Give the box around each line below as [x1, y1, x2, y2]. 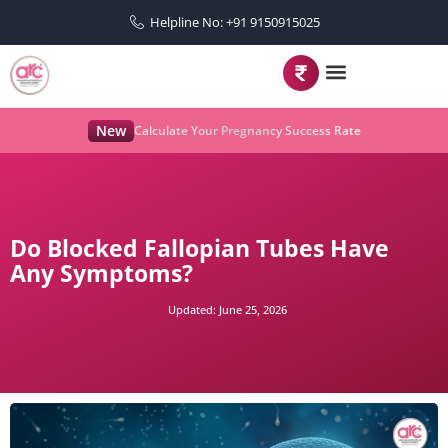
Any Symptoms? [10, 257, 193, 289]
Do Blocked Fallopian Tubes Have [10, 232, 389, 264]
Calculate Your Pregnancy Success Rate [133, 122, 361, 139]
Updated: [167, 302, 216, 317]
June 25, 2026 [215, 302, 287, 317]
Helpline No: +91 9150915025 [150, 13, 321, 31]
